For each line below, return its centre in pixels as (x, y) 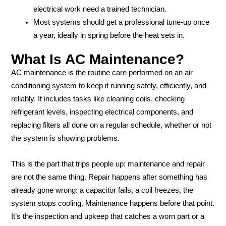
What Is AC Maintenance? (98, 59)
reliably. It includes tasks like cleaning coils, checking (98, 99)
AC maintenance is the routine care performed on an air (102, 72)
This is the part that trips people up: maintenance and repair (108, 164)
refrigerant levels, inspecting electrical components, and (102, 112)
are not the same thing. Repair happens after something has (109, 177)
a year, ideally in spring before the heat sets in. (109, 35)
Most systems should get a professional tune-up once (121, 22)
